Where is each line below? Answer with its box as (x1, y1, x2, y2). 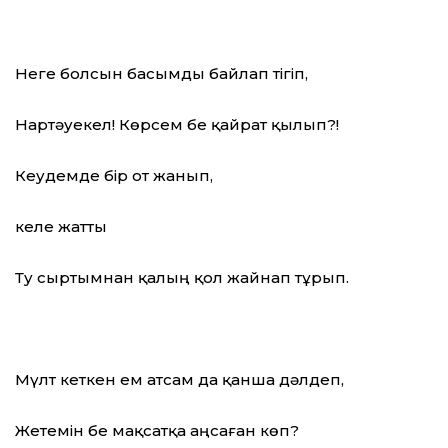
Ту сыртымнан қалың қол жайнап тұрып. (15, 268, 349, 288)
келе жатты (15, 217, 107, 237)
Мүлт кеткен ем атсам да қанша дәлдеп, (15, 370, 344, 390)
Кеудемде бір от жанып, (15, 166, 213, 186)
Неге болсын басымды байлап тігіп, (15, 64, 308, 84)
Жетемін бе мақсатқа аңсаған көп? (15, 421, 299, 441)
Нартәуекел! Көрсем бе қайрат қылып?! (15, 115, 339, 135)
